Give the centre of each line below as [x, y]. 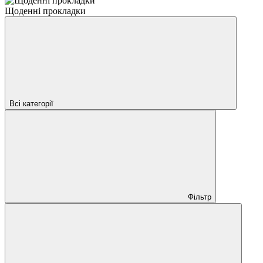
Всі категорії [31, 103]
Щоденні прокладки [45, 11]
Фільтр [200, 197]
